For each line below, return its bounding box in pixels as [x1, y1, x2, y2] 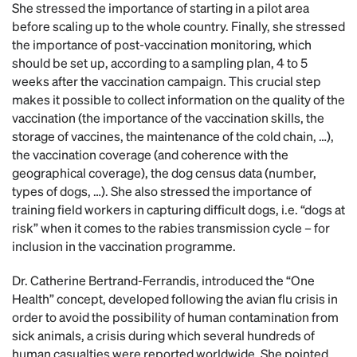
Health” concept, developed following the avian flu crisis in [12, 290, 338, 307]
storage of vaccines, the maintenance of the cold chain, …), [12, 127, 334, 144]
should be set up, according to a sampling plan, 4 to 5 [12, 54, 308, 71]
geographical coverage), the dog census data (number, [12, 164, 316, 181]
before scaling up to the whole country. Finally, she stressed [12, 18, 345, 34]
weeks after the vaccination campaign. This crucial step [12, 73, 321, 89]
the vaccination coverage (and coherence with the [12, 146, 288, 163]
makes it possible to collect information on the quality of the [12, 91, 345, 108]
